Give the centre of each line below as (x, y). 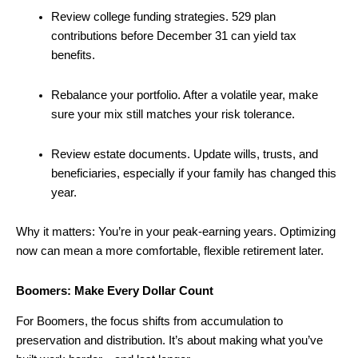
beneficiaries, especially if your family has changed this (193, 173)
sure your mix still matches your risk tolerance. (173, 114)
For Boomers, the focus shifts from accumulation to (149, 321)
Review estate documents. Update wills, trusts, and (184, 154)
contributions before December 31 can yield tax (173, 36)
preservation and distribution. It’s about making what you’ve (169, 340)
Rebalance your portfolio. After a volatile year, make (184, 95)
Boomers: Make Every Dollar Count (115, 290)
